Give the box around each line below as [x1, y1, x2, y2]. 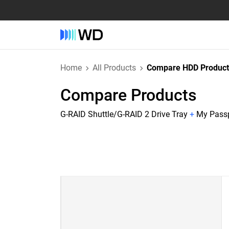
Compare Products [60, 85, 197, 105]
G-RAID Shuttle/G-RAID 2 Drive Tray [60, 109, 188, 119]
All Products [93, 63, 136, 73]
